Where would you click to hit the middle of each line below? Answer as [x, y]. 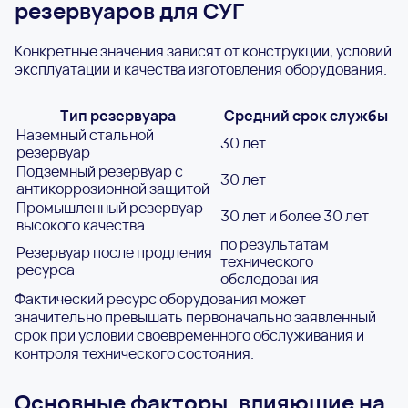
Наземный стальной [85, 134]
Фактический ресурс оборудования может [160, 298]
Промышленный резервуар [110, 207]
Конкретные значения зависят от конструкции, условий [203, 51]
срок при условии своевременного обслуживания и [189, 335]
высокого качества [81, 224]
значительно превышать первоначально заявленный [195, 316]
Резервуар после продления [114, 252]
